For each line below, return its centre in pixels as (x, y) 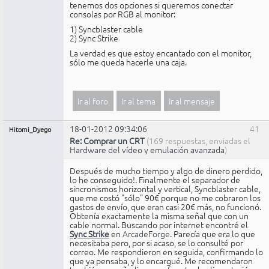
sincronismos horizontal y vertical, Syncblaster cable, (165, 189)
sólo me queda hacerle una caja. (128, 62)
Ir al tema (139, 101)
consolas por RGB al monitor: (122, 14)
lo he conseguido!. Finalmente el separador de (155, 180)
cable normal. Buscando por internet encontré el (159, 225)
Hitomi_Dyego (30, 129)
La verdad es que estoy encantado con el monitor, (161, 53)
